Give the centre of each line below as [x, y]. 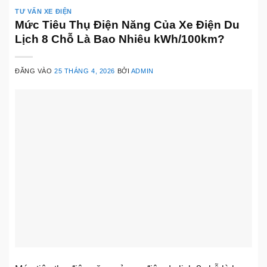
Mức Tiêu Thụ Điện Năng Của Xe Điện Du [127, 25]
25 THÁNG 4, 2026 [85, 71]
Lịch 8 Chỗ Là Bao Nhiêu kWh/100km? [120, 39]
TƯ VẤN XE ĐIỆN [44, 11]
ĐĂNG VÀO [35, 71]
